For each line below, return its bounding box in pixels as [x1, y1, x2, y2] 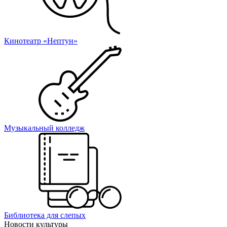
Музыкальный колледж [4, 123, 85, 132]
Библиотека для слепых [4, 210, 86, 219]
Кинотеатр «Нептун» [4, 36, 78, 45]
